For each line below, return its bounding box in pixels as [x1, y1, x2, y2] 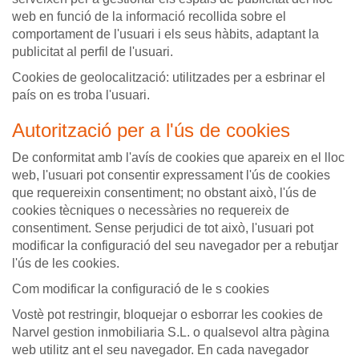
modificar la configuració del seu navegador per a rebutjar [12, 238, 338, 252]
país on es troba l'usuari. [12, 87, 150, 102]
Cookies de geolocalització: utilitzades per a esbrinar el [12, 70, 325, 84]
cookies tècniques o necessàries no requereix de [12, 203, 289, 217]
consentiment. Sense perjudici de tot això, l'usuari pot [12, 220, 313, 235]
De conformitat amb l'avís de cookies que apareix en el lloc [12, 150, 345, 164]
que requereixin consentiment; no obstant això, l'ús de [12, 185, 317, 200]
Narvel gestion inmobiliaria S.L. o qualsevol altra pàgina [12, 325, 329, 339]
